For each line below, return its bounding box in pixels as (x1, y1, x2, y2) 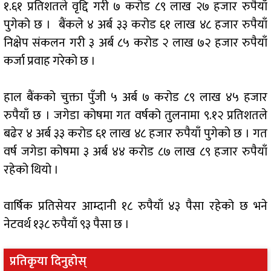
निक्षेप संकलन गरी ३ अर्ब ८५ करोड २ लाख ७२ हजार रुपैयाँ (4, 33, 267, 54)
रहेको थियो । (4, 160, 59, 181)
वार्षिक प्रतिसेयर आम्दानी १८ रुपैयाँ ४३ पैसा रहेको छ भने (4, 196, 267, 217)
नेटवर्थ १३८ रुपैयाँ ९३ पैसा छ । (4, 214, 129, 235)
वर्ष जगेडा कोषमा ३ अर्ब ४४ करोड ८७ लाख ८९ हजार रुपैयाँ (4, 142, 267, 163)
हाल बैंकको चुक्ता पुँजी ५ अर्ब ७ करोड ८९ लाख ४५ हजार (4, 87, 267, 108)
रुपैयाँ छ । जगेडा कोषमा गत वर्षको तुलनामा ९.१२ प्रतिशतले (4, 105, 267, 126)
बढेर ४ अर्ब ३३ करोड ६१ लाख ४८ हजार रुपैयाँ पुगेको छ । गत (4, 123, 267, 145)
